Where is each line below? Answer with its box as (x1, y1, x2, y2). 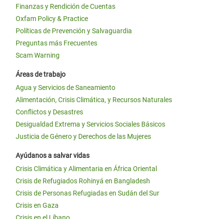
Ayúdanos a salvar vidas (16, 152, 89, 159)
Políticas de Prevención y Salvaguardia (16, 27, 132, 35)
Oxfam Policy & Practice (16, 15, 88, 22)
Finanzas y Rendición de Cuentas (16, 2, 115, 10)
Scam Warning (16, 51, 60, 59)
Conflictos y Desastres (16, 108, 83, 116)
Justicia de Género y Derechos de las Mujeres (16, 132, 151, 140)
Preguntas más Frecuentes (16, 39, 97, 47)
